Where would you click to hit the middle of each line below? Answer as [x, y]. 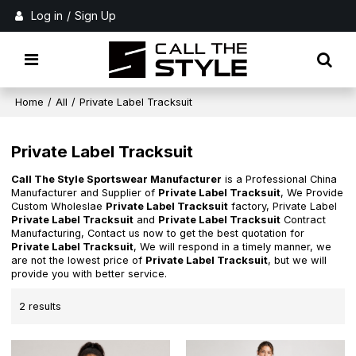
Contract [304, 220]
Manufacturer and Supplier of [85, 193]
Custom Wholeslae [59, 207]
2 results [41, 306]
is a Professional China [280, 180]
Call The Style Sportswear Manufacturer [117, 180]
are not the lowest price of [79, 261]
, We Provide [312, 193]
